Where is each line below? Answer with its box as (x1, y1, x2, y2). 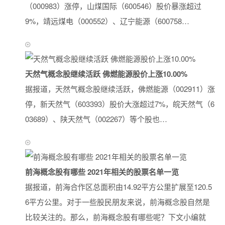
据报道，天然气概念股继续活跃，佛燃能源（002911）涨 (25, 83, 215, 94)
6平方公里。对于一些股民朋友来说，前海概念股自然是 (25, 196, 210, 207)
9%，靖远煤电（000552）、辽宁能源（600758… (25, 16, 189, 27)
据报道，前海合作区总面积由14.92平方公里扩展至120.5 (25, 181, 212, 192)
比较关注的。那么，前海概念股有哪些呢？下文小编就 (25, 211, 206, 222)
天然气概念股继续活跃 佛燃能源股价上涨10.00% (25, 68, 187, 80)
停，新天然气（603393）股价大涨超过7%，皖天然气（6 (25, 98, 214, 109)
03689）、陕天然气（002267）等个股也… (25, 114, 167, 125)
